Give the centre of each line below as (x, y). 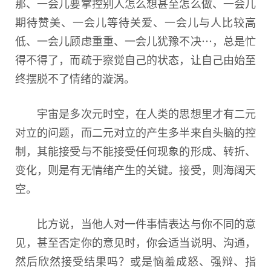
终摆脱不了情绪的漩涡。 (75, 78)
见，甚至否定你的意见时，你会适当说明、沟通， (135, 242)
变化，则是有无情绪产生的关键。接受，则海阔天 (135, 169)
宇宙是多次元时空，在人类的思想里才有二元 (135, 113)
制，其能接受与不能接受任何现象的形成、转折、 (135, 150)
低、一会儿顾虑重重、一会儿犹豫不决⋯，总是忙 (135, 40)
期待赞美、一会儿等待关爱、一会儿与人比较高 (135, 21)
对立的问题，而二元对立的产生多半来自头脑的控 (135, 132)
